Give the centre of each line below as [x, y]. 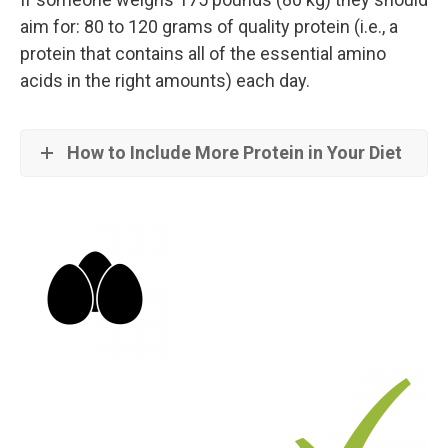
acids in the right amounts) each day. [165, 81]
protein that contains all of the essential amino [203, 54]
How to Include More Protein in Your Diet [234, 153]
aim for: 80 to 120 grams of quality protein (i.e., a [209, 27]
